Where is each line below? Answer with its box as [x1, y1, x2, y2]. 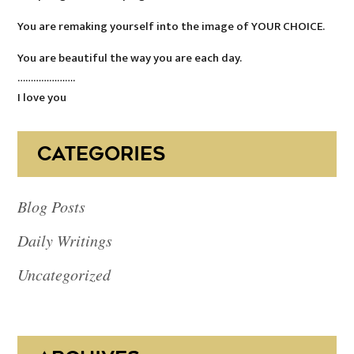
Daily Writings [17, 230, 113, 251]
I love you [17, 88, 67, 108]
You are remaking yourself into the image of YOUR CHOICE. [17, 17, 326, 37]
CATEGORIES [37, 141, 166, 168]
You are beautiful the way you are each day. [17, 48, 243, 69]
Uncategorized [17, 264, 111, 285]
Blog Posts [17, 196, 86, 217]
